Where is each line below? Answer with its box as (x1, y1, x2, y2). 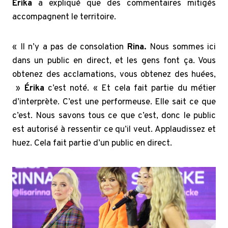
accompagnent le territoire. (12, 12, 116, 23)
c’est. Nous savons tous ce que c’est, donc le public (12, 110, 216, 122)
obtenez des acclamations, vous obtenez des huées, (12, 69, 216, 81)
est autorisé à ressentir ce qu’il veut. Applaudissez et (12, 124, 216, 136)
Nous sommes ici (146, 42, 216, 53)
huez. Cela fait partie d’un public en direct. (12, 138, 172, 150)
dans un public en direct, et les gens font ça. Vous (12, 55, 216, 67)
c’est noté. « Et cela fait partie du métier (44, 83, 216, 95)
